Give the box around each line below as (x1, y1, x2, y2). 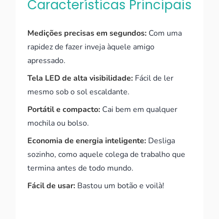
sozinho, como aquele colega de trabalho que (27, 149, 185, 160)
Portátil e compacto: (27, 104, 100, 115)
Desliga (146, 135, 175, 146)
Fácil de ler (133, 73, 174, 84)
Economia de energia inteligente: (27, 135, 146, 146)
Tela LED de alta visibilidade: (27, 73, 133, 84)
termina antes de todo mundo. (27, 163, 133, 174)
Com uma (147, 28, 182, 39)
